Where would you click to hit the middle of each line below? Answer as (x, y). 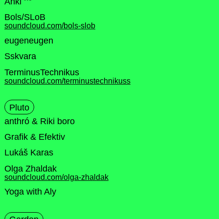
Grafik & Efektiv (34, 137)
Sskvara (20, 56)
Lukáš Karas (29, 153)
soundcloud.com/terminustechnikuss (67, 81)
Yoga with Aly (30, 192)
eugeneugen (29, 40)
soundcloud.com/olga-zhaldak (56, 177)
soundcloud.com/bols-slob (50, 26)
